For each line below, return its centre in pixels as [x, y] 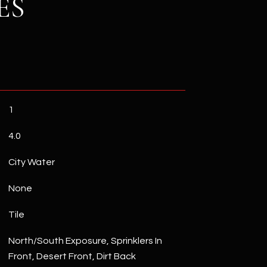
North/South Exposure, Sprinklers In [85, 241]
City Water [31, 162]
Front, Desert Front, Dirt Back [72, 256]
